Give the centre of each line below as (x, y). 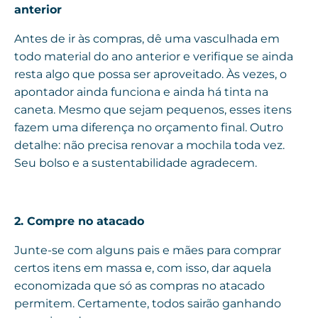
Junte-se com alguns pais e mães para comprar (148, 251)
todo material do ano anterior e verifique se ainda (154, 57)
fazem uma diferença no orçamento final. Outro (149, 128)
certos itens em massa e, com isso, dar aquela (143, 268)
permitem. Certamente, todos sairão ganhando (148, 304)
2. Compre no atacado (79, 221)
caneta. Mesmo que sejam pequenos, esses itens (153, 110)
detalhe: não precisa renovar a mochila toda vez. (149, 146)
